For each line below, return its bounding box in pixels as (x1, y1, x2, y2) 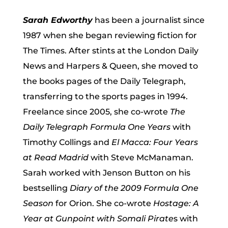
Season (22, 198, 53, 208)
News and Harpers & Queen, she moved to (22, 61, 198, 71)
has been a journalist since (92, 15, 205, 25)
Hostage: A (153, 198, 199, 208)
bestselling (22, 183, 70, 193)
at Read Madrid (22, 153, 89, 162)
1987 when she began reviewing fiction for (22, 31, 197, 40)
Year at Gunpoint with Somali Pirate (22, 214, 174, 223)
